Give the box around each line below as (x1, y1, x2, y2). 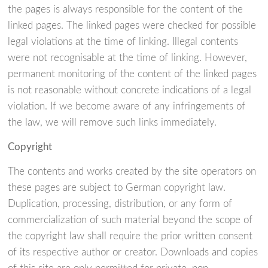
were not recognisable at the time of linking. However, (8, 53, 248, 63)
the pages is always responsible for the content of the (8, 4, 243, 15)
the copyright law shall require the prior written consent (8, 231, 253, 242)
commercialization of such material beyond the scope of (8, 215, 253, 226)
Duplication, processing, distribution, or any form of (8, 199, 233, 209)
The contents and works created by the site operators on (8, 166, 257, 177)
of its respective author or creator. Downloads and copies (8, 247, 258, 258)
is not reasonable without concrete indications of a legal (8, 85, 252, 96)
